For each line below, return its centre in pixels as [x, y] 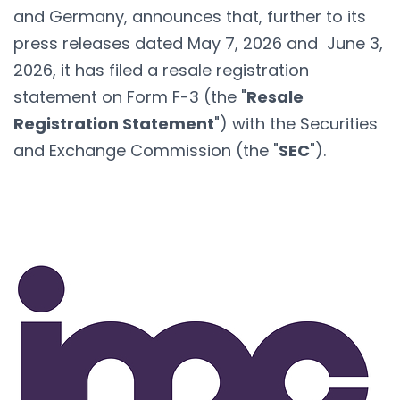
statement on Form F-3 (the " [130, 96]
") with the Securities [296, 123]
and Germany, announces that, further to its [190, 16]
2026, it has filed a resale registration [161, 70]
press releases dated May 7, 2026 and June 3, [198, 43]
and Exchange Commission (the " [146, 150]
